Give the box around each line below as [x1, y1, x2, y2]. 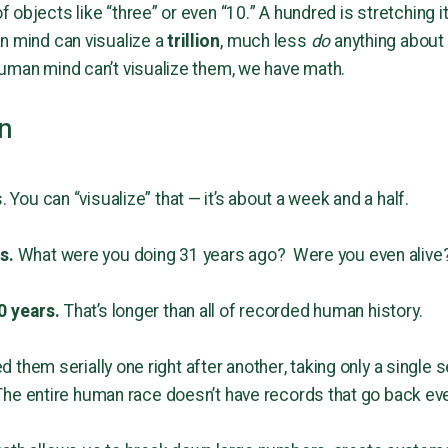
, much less [220, 29, 311, 55]
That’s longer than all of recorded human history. [60, 299, 424, 325]
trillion [167, 29, 221, 55]
